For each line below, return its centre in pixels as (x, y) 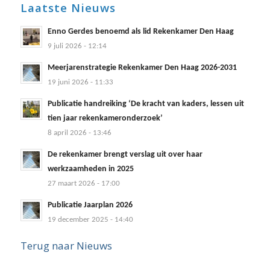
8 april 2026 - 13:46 (79, 133)
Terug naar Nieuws (66, 245)
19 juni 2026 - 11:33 (80, 82)
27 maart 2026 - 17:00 (83, 183)
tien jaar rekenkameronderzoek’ (105, 118)
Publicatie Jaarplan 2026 (90, 205)
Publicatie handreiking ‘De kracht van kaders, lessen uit (146, 104)
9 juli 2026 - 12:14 (77, 46)
